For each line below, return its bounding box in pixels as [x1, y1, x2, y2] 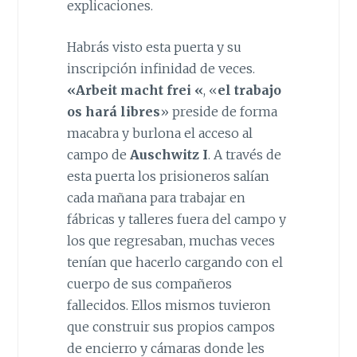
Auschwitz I [129, 147, 208, 163]
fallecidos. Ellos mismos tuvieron [66, 297, 271, 314]
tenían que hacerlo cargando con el [66, 254, 283, 271]
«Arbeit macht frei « [66, 82, 203, 99]
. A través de [207, 147, 281, 163]
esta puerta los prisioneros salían [66, 168, 269, 185]
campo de [66, 147, 130, 163]
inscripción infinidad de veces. [66, 61, 255, 77]
